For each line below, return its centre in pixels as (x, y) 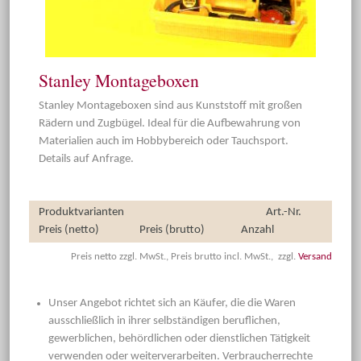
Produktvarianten (81, 212)
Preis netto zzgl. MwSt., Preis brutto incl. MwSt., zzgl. (185, 256)
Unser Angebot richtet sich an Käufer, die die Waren (172, 303)
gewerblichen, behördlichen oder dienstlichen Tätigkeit (179, 338)
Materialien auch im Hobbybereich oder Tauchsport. (164, 141)
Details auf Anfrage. (86, 159)
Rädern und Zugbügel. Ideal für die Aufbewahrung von (170, 123)
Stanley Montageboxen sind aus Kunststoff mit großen (170, 106)
